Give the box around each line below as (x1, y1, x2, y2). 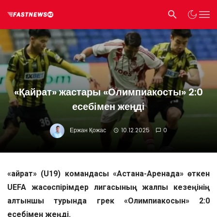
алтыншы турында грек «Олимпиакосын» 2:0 (7, 196, 210, 205)
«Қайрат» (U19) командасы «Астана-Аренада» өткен (7, 169, 210, 178)
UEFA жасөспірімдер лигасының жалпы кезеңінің (7, 183, 210, 192)
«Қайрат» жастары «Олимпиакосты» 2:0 (14, 85, 203, 99)
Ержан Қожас (70, 126, 107, 135)
